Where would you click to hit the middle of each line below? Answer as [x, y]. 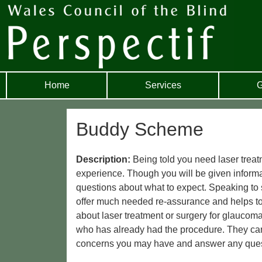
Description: [104, 160]
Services [163, 85]
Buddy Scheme [140, 129]
